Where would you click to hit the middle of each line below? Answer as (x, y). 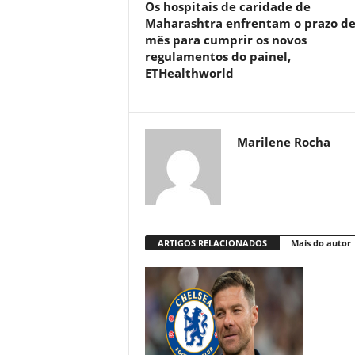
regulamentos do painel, (218, 56)
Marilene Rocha (283, 142)
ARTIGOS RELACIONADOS (212, 243)
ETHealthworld (189, 73)
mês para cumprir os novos (225, 40)
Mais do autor (321, 243)
